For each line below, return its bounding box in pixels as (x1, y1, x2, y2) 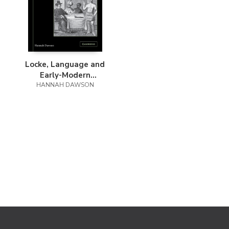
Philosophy (44, 80, 85, 91)
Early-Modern (39, 70, 90, 80)
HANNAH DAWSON (36, 80, 94, 89)
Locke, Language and (25, 59, 105, 70)
